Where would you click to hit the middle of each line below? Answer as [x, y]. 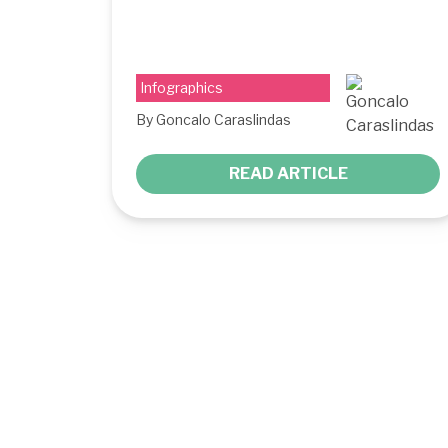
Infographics [181, 87]
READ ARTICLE [288, 173]
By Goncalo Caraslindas [213, 119]
